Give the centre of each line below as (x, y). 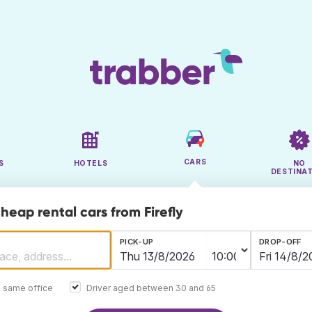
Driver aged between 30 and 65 (151, 288)
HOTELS (91, 164)
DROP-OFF (280, 242)
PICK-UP (137, 242)
